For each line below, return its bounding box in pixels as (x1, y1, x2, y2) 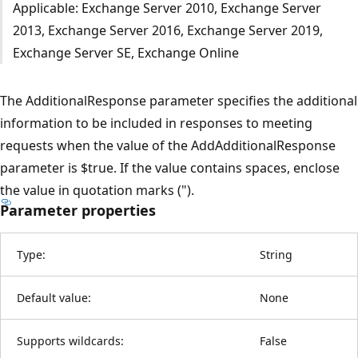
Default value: (17, 289, 91, 305)
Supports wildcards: (17, 332, 124, 348)
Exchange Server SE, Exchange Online (12, 43, 239, 62)
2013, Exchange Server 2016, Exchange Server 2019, (12, 21, 323, 39)
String (260, 246, 292, 262)
